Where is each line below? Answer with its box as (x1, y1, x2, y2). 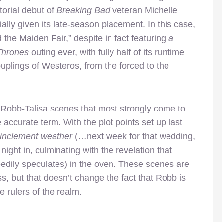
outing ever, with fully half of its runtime (29, 47, 184, 57)
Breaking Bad (56, 5, 110, 15)
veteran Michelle (110, 5, 177, 15)
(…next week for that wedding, (72, 131, 195, 141)
